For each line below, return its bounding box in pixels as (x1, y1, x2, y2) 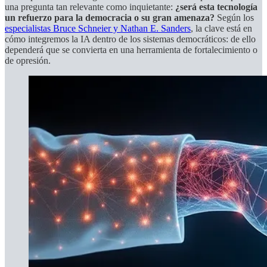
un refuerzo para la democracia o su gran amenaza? (5, 12, 215, 23)
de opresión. (5, 55, 51, 66)
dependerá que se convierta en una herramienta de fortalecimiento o (5, 44, 257, 55)
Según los (215, 12, 254, 23)
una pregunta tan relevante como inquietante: (5, 1, 175, 12)
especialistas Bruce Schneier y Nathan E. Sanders (5, 23, 191, 33)
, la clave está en (191, 23, 252, 33)
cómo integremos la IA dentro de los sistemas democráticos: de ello (5, 33, 256, 44)
